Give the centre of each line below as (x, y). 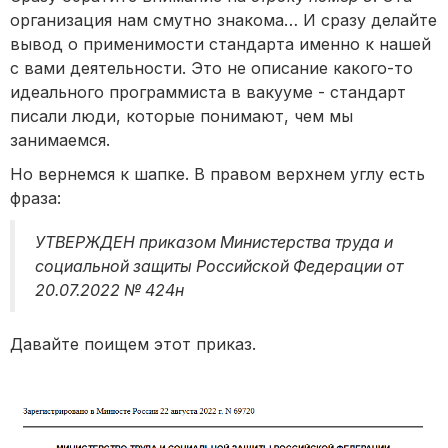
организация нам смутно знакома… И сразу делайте (223, 20)
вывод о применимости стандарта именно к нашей (220, 44)
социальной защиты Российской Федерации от (219, 266)
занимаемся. (60, 140)
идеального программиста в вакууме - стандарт (208, 92)
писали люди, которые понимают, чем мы (181, 116)
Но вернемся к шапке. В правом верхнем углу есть (217, 174)
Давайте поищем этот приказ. (133, 344)
